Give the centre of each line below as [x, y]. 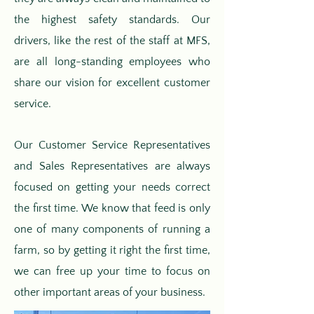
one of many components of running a [112, 229]
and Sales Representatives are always [112, 166]
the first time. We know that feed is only [112, 208]
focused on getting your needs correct [112, 187]
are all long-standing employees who [112, 62]
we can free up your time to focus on [112, 271]
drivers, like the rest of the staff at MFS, [112, 41]
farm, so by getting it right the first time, [112, 250]
